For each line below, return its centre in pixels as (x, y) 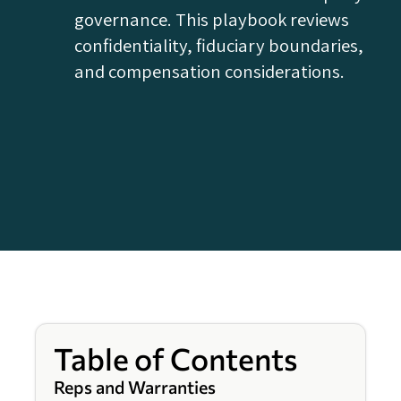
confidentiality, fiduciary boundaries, (219, 46)
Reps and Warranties (134, 387)
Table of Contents (175, 359)
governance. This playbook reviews (212, 20)
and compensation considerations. (210, 72)
